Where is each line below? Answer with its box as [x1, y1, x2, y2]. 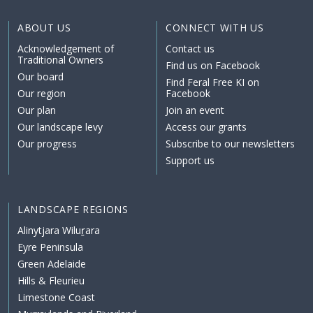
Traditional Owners [17, 53, 103, 67]
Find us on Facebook [166, 59, 260, 73]
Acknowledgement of [17, 42, 114, 56]
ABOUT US [17, 21, 71, 35]
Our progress [17, 137, 77, 151]
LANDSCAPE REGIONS [17, 203, 129, 217]
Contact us [166, 42, 214, 56]
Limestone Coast [17, 291, 95, 305]
